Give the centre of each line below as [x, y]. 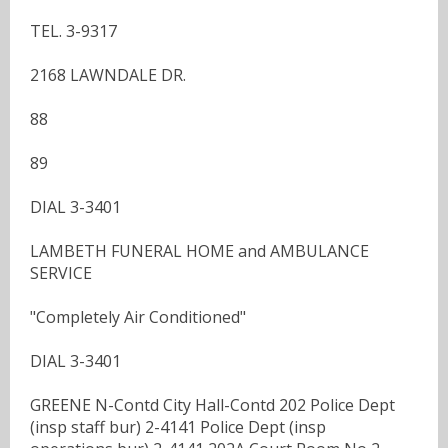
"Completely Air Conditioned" [138, 316]
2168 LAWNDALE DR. [108, 74]
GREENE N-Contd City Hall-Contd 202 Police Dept [212, 404]
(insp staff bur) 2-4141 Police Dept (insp [178, 426]
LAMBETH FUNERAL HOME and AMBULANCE [199, 250]
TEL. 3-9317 [73, 30]
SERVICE [61, 272]
